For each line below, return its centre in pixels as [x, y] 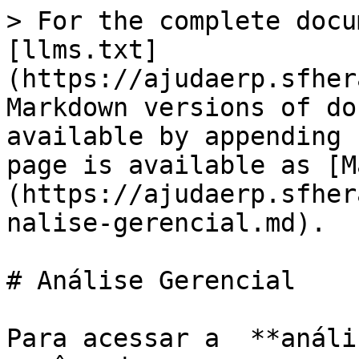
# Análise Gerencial [151, 280]
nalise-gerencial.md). [166, 223]
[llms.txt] [83, 50]
